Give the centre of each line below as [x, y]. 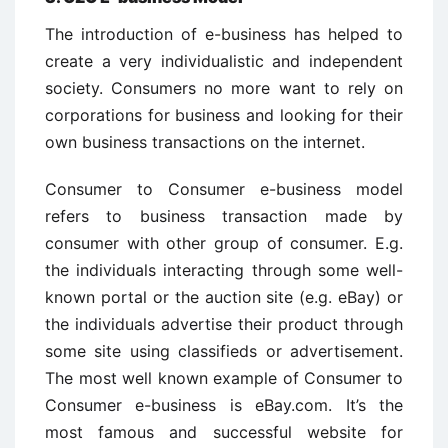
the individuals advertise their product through [224, 324]
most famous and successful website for [224, 432]
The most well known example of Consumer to [224, 378]
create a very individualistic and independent [224, 61]
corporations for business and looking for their [224, 115]
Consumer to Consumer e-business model [224, 189]
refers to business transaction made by [224, 216]
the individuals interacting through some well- [224, 270]
